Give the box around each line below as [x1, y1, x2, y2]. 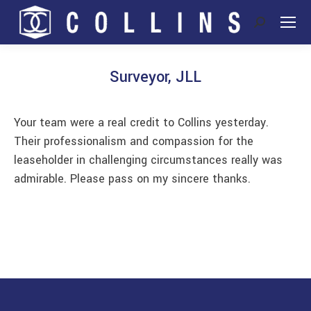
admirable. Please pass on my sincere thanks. [14, 170, 251, 187]
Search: [253, 17, 292, 33]
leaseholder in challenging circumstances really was [14, 151, 283, 168]
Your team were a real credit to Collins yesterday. [14, 114, 269, 131]
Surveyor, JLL [110, 65, 201, 88]
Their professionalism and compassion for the [14, 133, 253, 149]
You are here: [155, 93, 222, 110]
